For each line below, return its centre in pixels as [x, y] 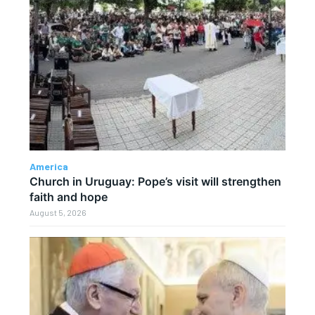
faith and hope [69, 197]
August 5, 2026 [58, 212]
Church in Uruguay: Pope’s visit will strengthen [156, 181]
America [49, 166]
